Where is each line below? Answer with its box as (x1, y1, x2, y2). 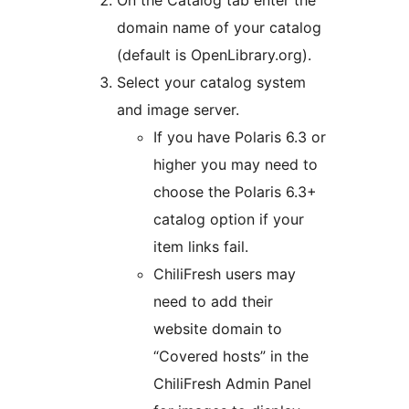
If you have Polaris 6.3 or (153, 127, 326, 146)
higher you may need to (153, 154, 318, 173)
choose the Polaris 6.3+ (153, 182, 317, 201)
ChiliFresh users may (153, 264, 296, 283)
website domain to (153, 319, 282, 338)
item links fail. (153, 236, 248, 256)
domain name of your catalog (117, 17, 321, 37)
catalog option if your (153, 209, 304, 228)
